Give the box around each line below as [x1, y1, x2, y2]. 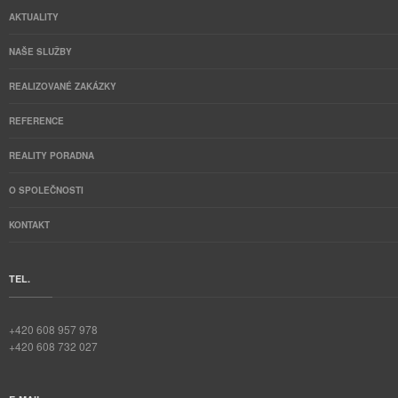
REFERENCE [9, 115, 64, 127]
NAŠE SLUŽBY [9, 45, 72, 58]
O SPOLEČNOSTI [9, 184, 84, 196]
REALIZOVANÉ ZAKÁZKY [9, 80, 116, 92]
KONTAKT [9, 219, 50, 231]
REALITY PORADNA [9, 149, 94, 162]
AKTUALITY [9, 11, 59, 23]
